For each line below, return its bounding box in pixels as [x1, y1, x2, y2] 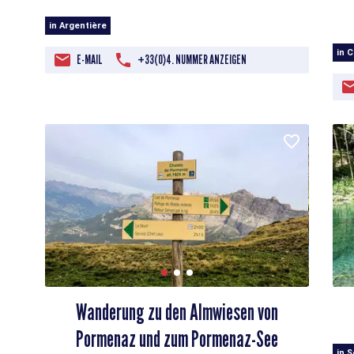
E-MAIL [77, 51, 104, 67]
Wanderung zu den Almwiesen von [75, 299, 278, 326]
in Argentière [49, 20, 107, 31]
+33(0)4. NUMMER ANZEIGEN [137, 51, 247, 67]
